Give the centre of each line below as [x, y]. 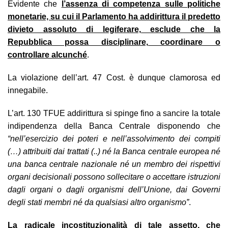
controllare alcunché [47, 54]
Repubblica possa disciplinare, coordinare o [114, 42]
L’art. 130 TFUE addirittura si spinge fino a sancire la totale [114, 113]
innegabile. [28, 90]
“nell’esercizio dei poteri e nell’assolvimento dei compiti [114, 138]
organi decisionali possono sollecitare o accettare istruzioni [114, 177]
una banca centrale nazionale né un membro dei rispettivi [114, 164]
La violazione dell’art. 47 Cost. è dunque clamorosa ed [114, 77]
